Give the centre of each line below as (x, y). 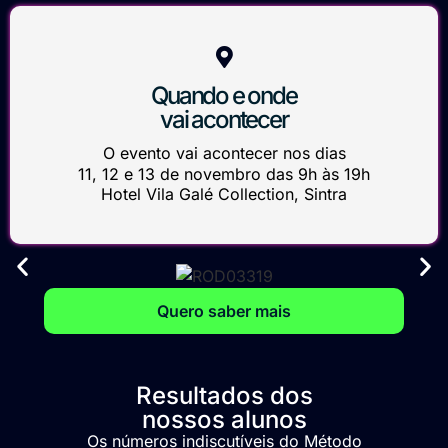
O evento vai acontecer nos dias (224, 153)
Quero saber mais (224, 311)
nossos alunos (224, 420)
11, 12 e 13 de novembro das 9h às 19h (224, 174)
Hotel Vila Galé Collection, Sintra (224, 194)
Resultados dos (224, 396)
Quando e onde (224, 96)
